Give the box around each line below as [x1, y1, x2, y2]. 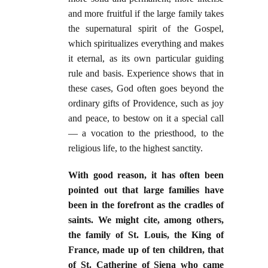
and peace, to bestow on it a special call [68, 113, 224, 124]
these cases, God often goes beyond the [68, 83, 224, 94]
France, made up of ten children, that [68, 245, 224, 255]
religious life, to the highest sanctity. [68, 143, 203, 154]
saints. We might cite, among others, [68, 215, 224, 226]
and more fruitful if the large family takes [68, 8, 224, 19]
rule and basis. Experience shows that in [68, 68, 224, 79]
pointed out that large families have [68, 185, 224, 196]
